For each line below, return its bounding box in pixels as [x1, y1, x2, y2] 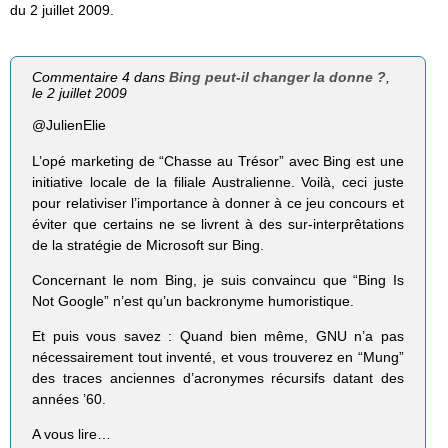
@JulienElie [32, 117, 107, 134]
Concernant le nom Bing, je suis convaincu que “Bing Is [32, 271, 404, 288]
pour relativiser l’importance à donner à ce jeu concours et [32, 194, 404, 211]
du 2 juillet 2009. [10, 2, 114, 19]
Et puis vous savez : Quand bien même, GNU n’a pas [32, 327, 404, 344]
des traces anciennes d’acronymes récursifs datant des [32, 369, 404, 386]
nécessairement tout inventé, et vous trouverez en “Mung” [32, 348, 404, 365]
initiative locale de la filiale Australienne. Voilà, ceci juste [32, 173, 404, 190]
